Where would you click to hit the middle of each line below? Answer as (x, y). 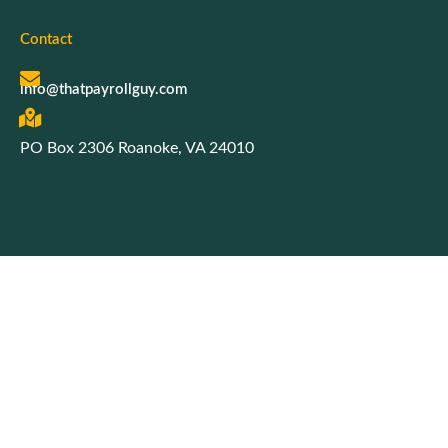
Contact (46, 39)
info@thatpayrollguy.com (103, 89)
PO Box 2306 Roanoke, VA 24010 (137, 147)
